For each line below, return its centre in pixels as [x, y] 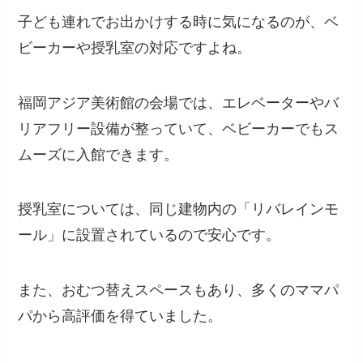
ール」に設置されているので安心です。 [149, 235]
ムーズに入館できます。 [98, 154]
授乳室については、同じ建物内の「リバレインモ [179, 209]
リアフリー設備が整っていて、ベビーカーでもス [179, 128]
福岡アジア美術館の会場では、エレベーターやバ [179, 102]
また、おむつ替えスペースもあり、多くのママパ [179, 290]
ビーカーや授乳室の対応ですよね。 [135, 47]
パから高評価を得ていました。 [120, 316]
